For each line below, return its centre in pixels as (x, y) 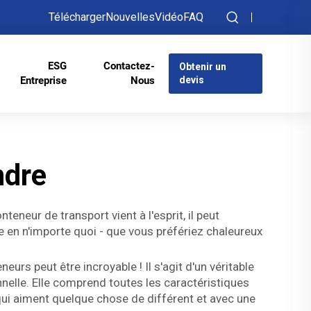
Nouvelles (130, 17)
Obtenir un (202, 67)
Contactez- (129, 66)
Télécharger (77, 17)
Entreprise (44, 81)
